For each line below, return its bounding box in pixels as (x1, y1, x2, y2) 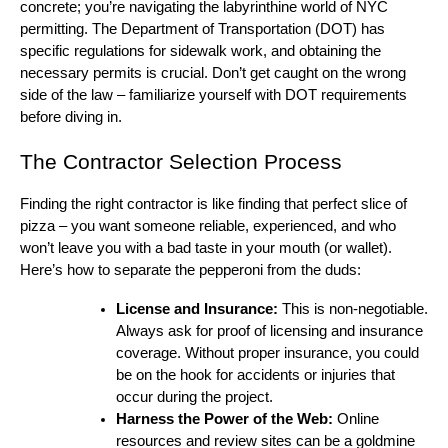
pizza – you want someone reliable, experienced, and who (20, 217, 396, 234)
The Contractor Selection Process (20, 149, 342, 174)
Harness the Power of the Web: (116, 410, 333, 427)
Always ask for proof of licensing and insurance (116, 322, 423, 339)
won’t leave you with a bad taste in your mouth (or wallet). (20, 239, 392, 256)
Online (333, 410, 379, 427)
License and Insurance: (116, 300, 278, 317)
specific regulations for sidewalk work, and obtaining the (20, 42, 381, 59)
